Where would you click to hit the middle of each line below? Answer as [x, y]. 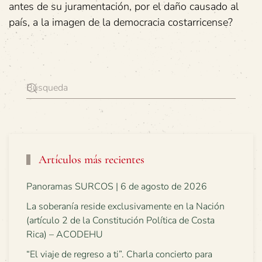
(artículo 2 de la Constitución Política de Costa [120, 220]
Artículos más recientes [90, 160]
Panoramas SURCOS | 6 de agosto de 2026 [117, 187]
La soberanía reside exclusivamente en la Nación [125, 206]
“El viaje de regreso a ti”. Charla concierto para [119, 254]
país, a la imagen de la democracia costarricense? [121, 22]
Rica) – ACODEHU [65, 235]
